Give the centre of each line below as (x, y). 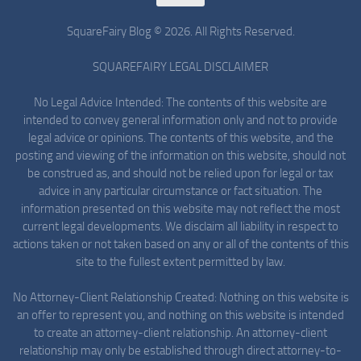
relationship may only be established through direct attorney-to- (180, 350)
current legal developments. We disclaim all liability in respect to (180, 226)
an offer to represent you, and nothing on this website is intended (180, 315)
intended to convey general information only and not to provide (180, 120)
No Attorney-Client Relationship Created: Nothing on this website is (180, 297)
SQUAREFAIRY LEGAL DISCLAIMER (180, 66)
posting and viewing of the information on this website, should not (180, 155)
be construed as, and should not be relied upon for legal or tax (180, 173)
